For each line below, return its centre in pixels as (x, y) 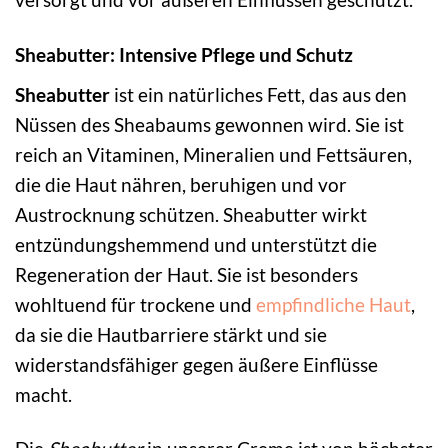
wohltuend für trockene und (135, 304)
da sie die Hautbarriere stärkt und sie (171, 334)
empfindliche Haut (333, 304)
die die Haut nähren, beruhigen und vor (181, 184)
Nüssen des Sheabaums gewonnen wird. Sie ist (209, 124)
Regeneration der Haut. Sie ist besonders (186, 274)
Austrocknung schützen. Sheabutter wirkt (191, 214)
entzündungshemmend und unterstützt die (196, 244)
